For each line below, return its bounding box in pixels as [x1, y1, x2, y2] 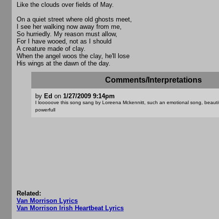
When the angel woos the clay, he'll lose [17, 52, 130, 60]
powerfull [35, 107, 55, 113]
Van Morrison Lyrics [17, 197, 78, 205]
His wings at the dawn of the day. [17, 60, 110, 67]
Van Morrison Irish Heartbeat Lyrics [17, 204, 124, 212]
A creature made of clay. [17, 45, 86, 53]
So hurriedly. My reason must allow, [17, 30, 117, 38]
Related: [17, 190, 41, 197]
